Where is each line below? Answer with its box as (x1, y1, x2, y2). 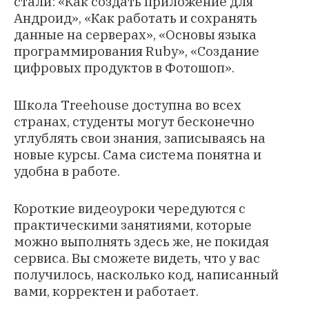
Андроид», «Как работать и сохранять (14, 10, 257, 27)
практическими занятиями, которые (14, 217, 252, 234)
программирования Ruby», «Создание (14, 43, 259, 60)
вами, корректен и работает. (14, 283, 199, 300)
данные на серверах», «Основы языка (14, 26, 257, 43)
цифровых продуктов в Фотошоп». (14, 59, 235, 77)
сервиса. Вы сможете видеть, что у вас (14, 250, 260, 267)
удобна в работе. (14, 163, 120, 180)
